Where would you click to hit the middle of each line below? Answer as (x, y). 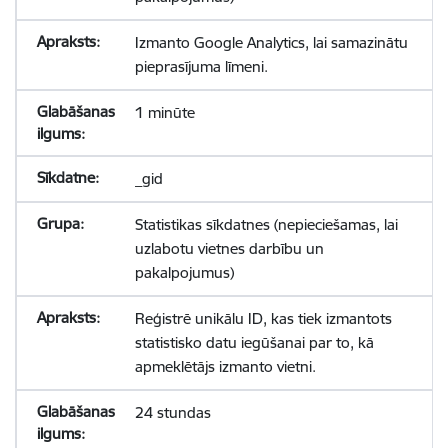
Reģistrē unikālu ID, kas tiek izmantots (263, 318)
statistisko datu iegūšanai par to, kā (254, 342)
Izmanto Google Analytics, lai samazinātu (271, 42)
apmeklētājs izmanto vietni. (225, 366)
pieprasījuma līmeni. (201, 66)
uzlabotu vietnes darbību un (229, 248)
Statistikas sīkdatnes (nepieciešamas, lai (266, 224)
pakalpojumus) (184, 272)
